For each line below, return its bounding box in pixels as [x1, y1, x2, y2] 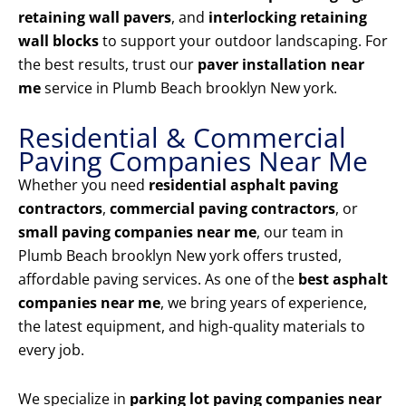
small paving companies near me [18, 222, 256, 243]
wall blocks [18, 31, 99, 52]
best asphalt [298, 269, 388, 290]
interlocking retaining [208, 7, 367, 28]
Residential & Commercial [18, 119, 346, 157]
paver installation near [198, 54, 364, 75]
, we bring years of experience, [160, 293, 367, 314]
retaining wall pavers [18, 7, 171, 28]
